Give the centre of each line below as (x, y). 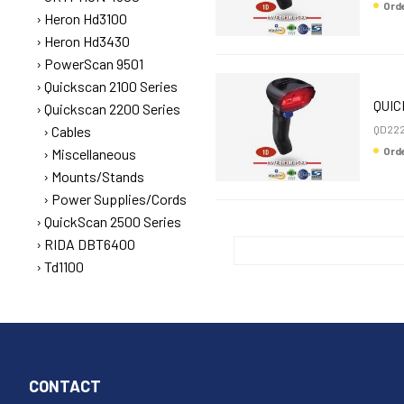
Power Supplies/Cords (119, 199)
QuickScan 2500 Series (113, 221)
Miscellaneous (94, 154)
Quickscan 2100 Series (111, 86)
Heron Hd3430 (87, 41)
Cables (71, 131)
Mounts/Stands (98, 176)
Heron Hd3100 (86, 18)
